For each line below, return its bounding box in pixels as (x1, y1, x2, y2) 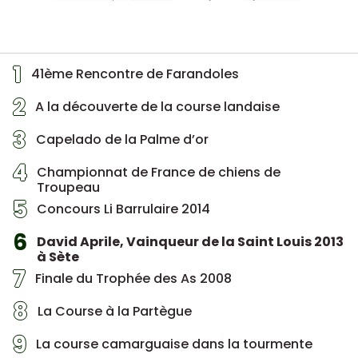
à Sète (37, 248, 79, 267)
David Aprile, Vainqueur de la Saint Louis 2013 (37, 233, 344, 252)
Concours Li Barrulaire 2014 (37, 200, 210, 219)
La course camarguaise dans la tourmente (36, 335, 312, 354)
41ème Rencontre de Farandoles (31, 65, 239, 84)
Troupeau (37, 178, 100, 197)
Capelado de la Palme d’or (36, 130, 209, 149)
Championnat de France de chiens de (37, 163, 280, 182)
